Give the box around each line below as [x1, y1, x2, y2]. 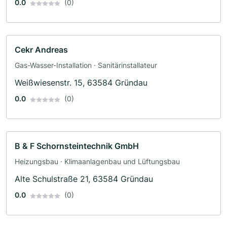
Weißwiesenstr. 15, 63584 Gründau [15, 78, 147, 88]
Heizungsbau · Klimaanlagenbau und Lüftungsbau [15, 157, 180, 166]
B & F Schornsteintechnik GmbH [15, 141, 139, 152]
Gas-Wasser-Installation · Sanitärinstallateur [15, 61, 158, 70]
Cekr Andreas [15, 45, 68, 55]
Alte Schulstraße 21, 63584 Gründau [15, 174, 153, 184]
